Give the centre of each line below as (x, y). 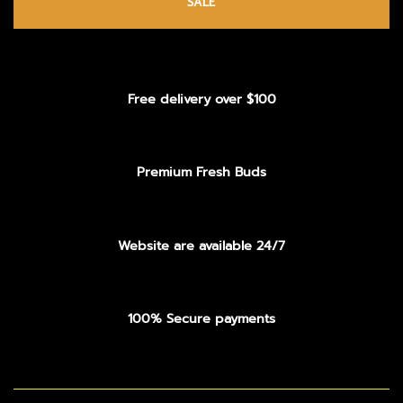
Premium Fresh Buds (201, 172)
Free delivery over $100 (201, 99)
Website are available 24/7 (201, 245)
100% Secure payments (201, 319)
